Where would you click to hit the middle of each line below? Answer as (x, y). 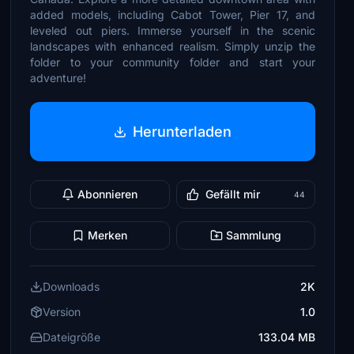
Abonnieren (108, 194)
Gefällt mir (232, 194)
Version (62, 312)
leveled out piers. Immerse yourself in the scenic (173, 30)
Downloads (72, 286)
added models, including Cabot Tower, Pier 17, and (173, 15)
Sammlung (253, 235)
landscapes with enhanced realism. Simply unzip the (173, 46)
